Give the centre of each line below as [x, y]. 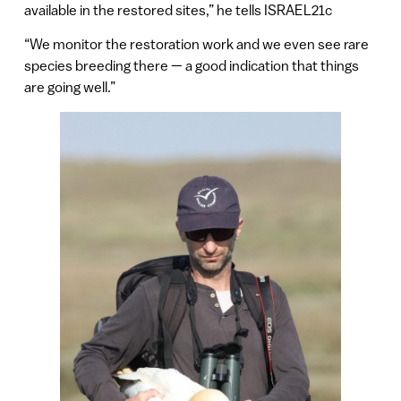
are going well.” [69, 87]
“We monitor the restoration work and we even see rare [196, 44]
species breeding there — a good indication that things [191, 66]
